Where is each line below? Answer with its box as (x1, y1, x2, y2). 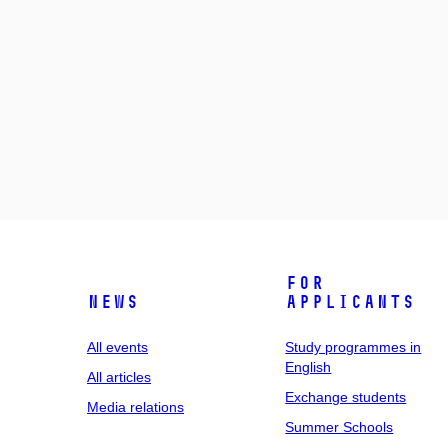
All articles (87, 368, 151, 385)
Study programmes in (285, 338, 422, 355)
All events (87, 338, 148, 355)
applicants (285, 290, 416, 313)
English (285, 358, 332, 375)
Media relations (87, 398, 184, 415)
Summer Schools (285, 418, 394, 435)
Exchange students (285, 388, 407, 405)
